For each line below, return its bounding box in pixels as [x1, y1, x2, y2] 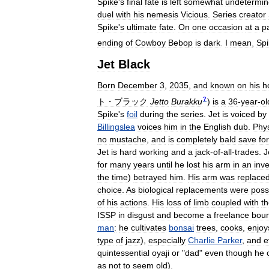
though [226, 247, 252, 258]
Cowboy [135, 38, 166, 48]
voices [138, 121, 162, 131]
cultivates [131, 222, 166, 232]
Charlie [188, 235, 215, 245]
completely [177, 134, 217, 144]
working [139, 147, 169, 157]
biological [138, 184, 174, 195]
